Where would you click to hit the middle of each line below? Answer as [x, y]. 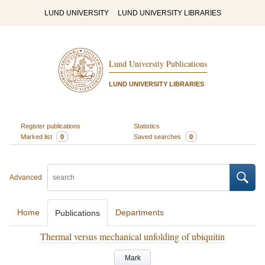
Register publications [50, 126]
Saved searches [158, 136]
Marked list [37, 136]
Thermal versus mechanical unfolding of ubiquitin [132, 236]
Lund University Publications [158, 64]
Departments [140, 212]
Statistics [147, 126]
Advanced [26, 177]
